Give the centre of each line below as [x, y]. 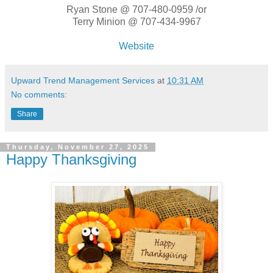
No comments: [39, 94]
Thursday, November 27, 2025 [78, 147]
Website [136, 46]
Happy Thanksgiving [71, 159]
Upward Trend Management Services [83, 80]
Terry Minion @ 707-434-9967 [136, 21]
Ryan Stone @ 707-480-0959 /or [136, 9]
